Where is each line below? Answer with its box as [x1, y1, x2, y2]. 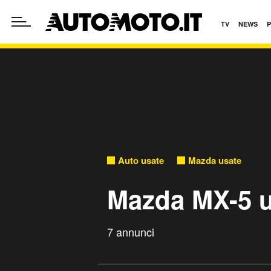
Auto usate [118, 153, 164, 167]
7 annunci [107, 224, 154, 240]
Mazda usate [188, 153, 241, 167]
